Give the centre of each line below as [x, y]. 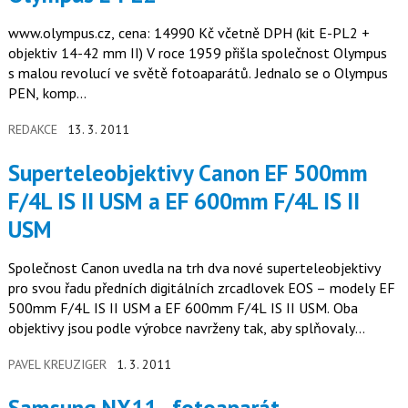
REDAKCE [32, 130]
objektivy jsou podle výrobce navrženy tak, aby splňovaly [181, 327]
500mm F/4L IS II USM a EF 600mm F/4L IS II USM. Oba [183, 307]
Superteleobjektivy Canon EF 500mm [14, 173]
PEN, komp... [47, 93]
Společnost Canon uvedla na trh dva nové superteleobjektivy [194, 267]
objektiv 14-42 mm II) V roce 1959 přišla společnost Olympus [77, 53]
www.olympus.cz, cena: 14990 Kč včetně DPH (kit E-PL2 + [189, 33]
